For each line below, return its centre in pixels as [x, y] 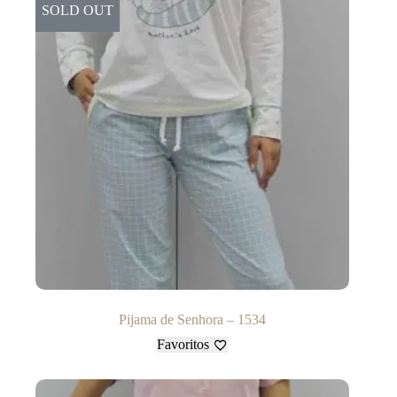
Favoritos [183, 345]
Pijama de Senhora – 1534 [193, 320]
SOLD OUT [78, 11]
